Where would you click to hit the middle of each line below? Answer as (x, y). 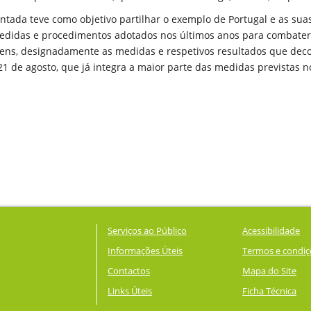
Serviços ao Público (147, 231)
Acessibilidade (271, 231)
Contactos (128, 271)
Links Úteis (129, 291)
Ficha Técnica (269, 291)
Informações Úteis (145, 251)
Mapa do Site (269, 271)
